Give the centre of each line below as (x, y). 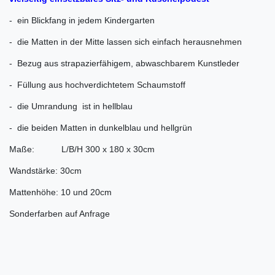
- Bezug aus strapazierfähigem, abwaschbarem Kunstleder (124, 64)
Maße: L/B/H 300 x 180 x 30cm (82, 149)
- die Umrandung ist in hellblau (71, 107)
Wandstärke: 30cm (45, 171)
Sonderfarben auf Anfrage (60, 214)
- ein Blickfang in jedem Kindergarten (82, 21)
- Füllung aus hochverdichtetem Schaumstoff (97, 85)
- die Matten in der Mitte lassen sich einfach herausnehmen (126, 42)
